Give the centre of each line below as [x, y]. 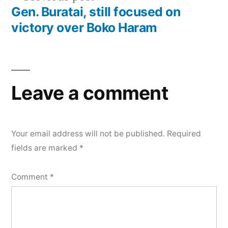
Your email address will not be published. [88, 133]
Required [184, 133]
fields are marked [45, 148]
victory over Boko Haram [84, 27]
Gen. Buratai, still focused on [96, 11]
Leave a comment [90, 93]
